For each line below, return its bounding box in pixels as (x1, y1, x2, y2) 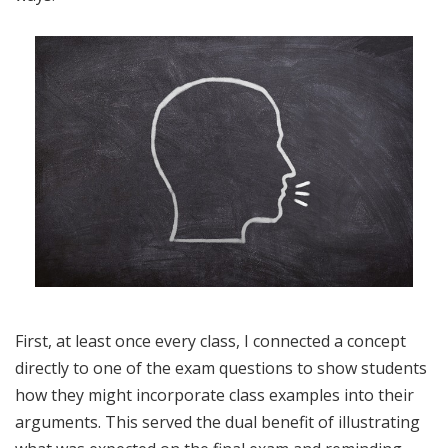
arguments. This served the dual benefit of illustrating (15, 410, 420, 433)
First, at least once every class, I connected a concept (15, 329, 406, 352)
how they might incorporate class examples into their (15, 383, 414, 406)
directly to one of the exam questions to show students (15, 356, 427, 379)
